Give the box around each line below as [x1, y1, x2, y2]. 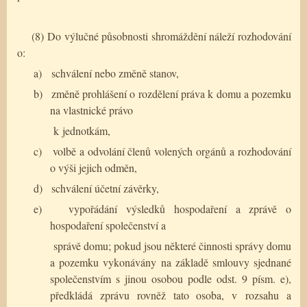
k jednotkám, [53, 123, 110, 138]
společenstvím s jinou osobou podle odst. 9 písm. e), [50, 271, 291, 286]
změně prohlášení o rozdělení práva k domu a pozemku [51, 86, 292, 101]
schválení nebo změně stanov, [51, 65, 179, 80]
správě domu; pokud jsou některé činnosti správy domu [53, 238, 291, 253]
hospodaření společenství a [50, 217, 166, 232]
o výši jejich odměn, [50, 160, 137, 175]
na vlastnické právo [50, 102, 133, 117]
